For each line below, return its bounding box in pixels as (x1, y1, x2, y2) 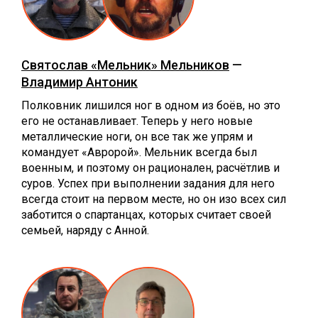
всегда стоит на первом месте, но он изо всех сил (21, 192, 286, 206)
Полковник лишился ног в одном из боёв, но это (21, 98, 280, 112)
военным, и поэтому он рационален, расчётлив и (21, 160, 280, 175)
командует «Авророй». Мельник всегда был (21, 145, 257, 159)
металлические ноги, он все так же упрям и (21, 129, 253, 143)
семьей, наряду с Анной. (21, 223, 149, 237)
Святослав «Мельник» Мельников (21, 57, 229, 72)
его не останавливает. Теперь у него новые (21, 114, 253, 128)
